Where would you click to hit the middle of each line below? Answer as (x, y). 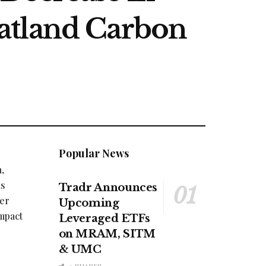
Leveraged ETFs (104, 219)
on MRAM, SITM (107, 234)
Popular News (94, 153)
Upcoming (89, 203)
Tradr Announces (108, 188)
